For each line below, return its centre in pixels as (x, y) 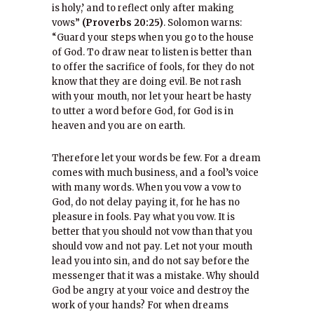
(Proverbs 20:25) (123, 23)
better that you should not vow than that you (152, 232)
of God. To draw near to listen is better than (152, 52)
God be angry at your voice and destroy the (151, 291)
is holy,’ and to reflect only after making (143, 8)
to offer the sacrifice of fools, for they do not (153, 67)
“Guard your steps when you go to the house (153, 37)
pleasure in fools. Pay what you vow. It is (143, 217)
